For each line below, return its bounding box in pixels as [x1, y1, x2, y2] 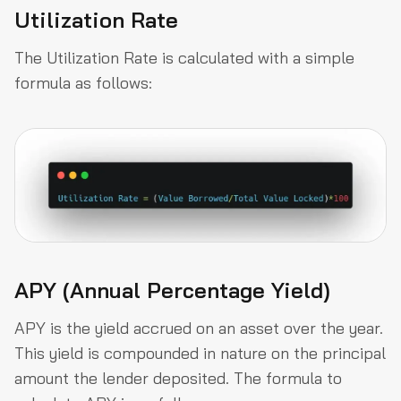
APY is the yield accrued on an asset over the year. [14, 318, 383, 339]
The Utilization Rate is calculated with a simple [14, 47, 354, 68]
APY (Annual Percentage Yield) [14, 277, 330, 304]
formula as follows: [14, 73, 152, 93]
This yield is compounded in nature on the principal [14, 343, 386, 364]
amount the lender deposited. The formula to [14, 368, 342, 389]
